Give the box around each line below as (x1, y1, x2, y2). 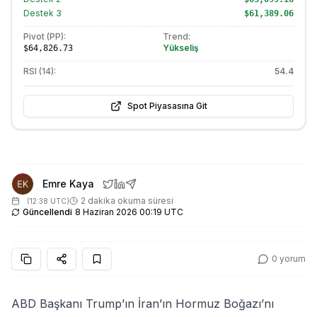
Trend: (163, 31, 190, 42)
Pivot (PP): (23, 31, 66, 42)
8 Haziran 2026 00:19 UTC (75, 207, 183, 217)
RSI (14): (23, 66, 56, 76)
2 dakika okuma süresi (81, 195, 173, 206)
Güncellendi (23, 207, 72, 217)
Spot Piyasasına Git (127, 100, 207, 111)
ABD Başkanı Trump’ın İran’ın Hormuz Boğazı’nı (11, 296, 274, 311)
